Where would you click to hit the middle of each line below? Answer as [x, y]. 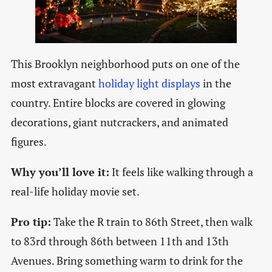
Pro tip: [31, 222]
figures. [29, 142]
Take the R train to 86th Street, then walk [151, 222]
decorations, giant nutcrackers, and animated [119, 122]
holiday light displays [149, 83]
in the [216, 83]
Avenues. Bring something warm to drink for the [127, 261]
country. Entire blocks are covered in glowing [118, 103]
